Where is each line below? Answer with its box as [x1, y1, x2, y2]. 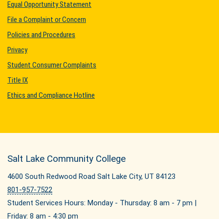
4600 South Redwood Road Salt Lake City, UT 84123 [7, 172, 175, 181]
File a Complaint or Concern [7, 15, 86, 24]
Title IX [7, 76, 28, 85]
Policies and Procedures [7, 30, 75, 39]
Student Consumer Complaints [7, 61, 96, 69]
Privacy [7, 45, 27, 54]
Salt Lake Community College [7, 153, 126, 164]
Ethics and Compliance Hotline [7, 91, 95, 100]
